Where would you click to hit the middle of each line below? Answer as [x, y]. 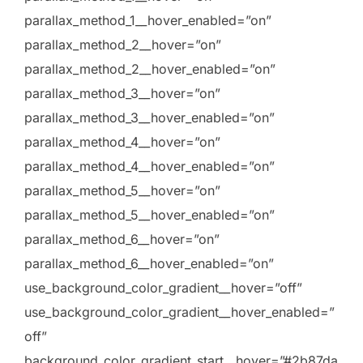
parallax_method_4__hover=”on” [122, 142]
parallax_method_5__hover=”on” [122, 191]
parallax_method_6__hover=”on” [122, 239]
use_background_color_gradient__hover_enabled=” [179, 312]
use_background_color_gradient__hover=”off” [163, 288]
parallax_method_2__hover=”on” [123, 45]
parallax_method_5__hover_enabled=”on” [149, 215]
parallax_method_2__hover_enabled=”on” [150, 69]
